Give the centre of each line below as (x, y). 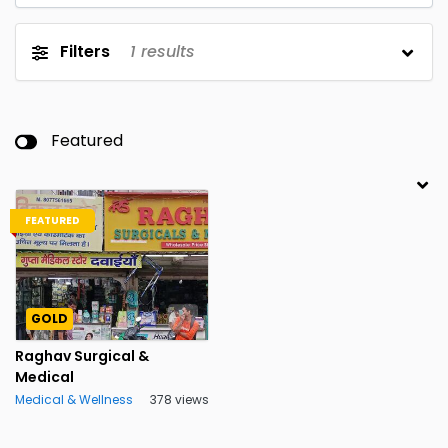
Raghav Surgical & (82, 355)
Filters (85, 51)
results (165, 51)
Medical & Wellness (74, 399)
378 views (179, 399)
